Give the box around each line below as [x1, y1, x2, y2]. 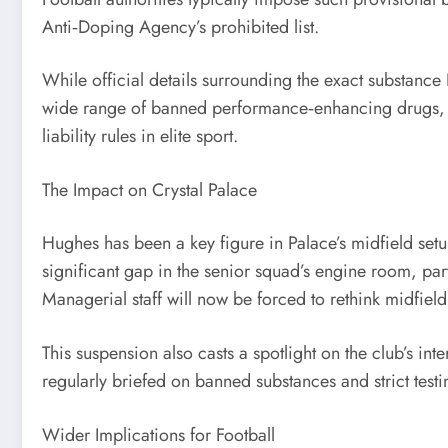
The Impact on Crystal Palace [42, 176, 257, 203]
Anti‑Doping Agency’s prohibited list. [42, 13, 319, 40]
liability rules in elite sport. [42, 123, 238, 150]
